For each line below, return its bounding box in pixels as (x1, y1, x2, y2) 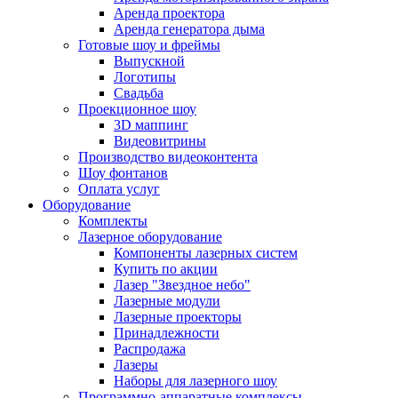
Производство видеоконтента (78, 149, 258, 164)
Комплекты (78, 213, 147, 228)
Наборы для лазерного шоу (114, 373, 277, 388)
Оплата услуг (78, 181, 160, 196)
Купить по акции (114, 261, 218, 276)
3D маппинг (114, 117, 188, 132)
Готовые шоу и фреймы (78, 37, 220, 52)
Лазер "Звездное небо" (114, 277, 251, 292)
